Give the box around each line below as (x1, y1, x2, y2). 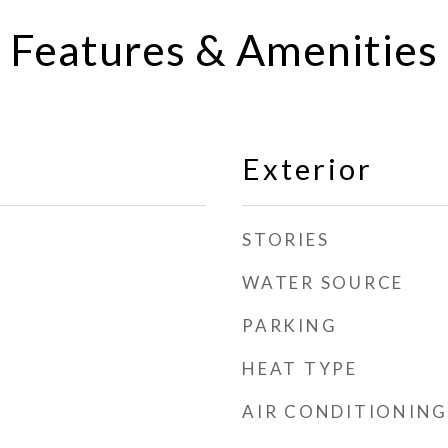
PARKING (242, 315, 338, 336)
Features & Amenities (10, 24, 438, 75)
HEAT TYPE (242, 358, 358, 379)
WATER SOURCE (242, 272, 404, 293)
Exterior (242, 151, 373, 186)
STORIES (242, 229, 330, 250)
